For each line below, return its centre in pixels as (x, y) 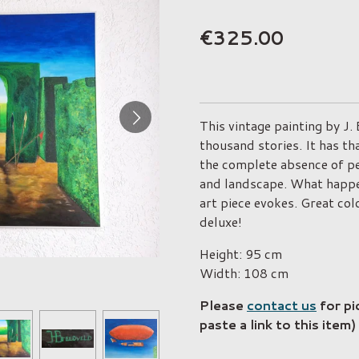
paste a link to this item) (278, 324)
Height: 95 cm (241, 253)
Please (223, 305)
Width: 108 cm (244, 272)
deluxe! (221, 221)
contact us (282, 305)
